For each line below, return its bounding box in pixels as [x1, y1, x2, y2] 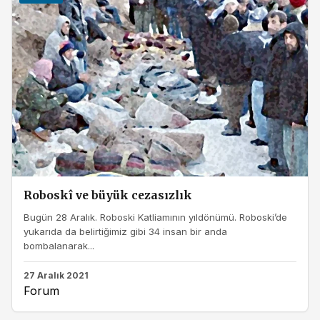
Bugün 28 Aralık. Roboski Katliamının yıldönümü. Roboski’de [24, 211, 287, 223]
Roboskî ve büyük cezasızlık [24, 189, 192, 203]
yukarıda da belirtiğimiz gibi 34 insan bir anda [24, 225, 227, 237]
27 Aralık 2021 [24, 270, 89, 281]
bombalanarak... [24, 239, 94, 251]
